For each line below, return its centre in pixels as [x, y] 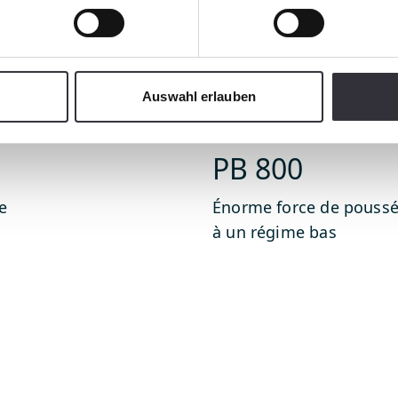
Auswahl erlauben [199, 97]
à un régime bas [275, 232]
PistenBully [249, 125]
